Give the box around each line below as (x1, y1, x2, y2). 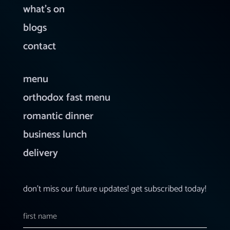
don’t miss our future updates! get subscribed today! (23, 182, 206, 197)
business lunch (23, 126, 87, 144)
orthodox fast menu (23, 89, 110, 107)
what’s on (23, 1, 65, 18)
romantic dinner (23, 108, 93, 125)
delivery (23, 145, 58, 162)
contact (23, 38, 56, 55)
